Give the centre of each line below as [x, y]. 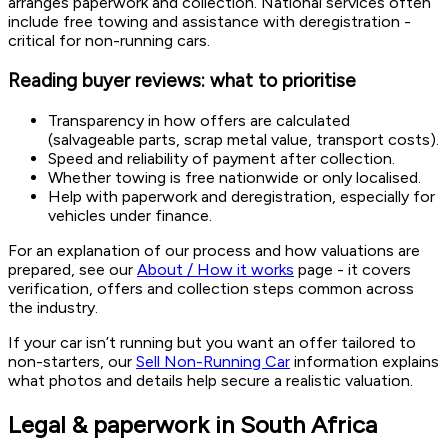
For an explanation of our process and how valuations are [214, 250]
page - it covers [352, 269]
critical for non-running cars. [109, 41]
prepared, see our [72, 269]
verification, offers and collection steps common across [211, 288]
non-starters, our [72, 361]
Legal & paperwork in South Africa [192, 424]
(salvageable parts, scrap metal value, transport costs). [243, 139]
